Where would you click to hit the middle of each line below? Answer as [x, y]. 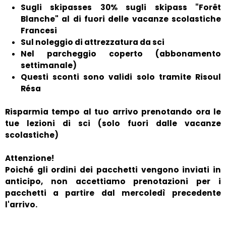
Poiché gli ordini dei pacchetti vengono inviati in [113, 169]
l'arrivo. [21, 204]
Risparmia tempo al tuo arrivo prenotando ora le [113, 111]
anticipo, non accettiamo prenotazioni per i [113, 181]
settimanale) [49, 65]
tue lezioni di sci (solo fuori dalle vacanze [113, 123]
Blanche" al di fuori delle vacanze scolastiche [121, 19]
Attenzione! [30, 158]
